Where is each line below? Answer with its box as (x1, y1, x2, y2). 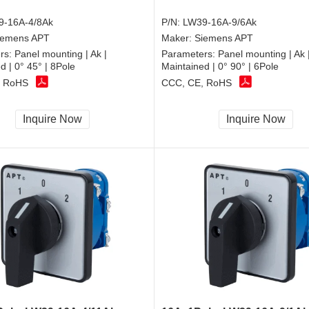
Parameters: (161, 48, 218, 59)
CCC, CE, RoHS (161, 77, 232, 89)
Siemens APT (195, 32, 253, 43)
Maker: (161, 32, 195, 43)
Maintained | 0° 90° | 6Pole (161, 60, 279, 72)
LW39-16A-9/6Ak (183, 16, 257, 28)
